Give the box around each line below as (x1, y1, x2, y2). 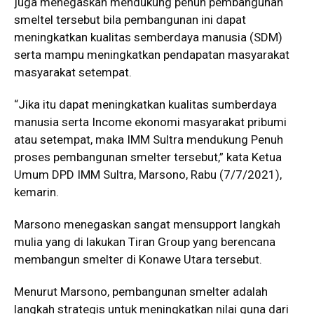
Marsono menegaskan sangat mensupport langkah (14, 217, 280, 232)
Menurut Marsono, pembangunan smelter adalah (14, 285, 268, 299)
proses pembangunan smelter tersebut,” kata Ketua (14, 150, 282, 165)
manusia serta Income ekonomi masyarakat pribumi (14, 115, 287, 130)
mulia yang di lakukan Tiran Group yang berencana (14, 235, 275, 250)
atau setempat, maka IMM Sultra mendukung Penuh (14, 132, 283, 147)
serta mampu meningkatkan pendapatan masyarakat (14, 48, 289, 62)
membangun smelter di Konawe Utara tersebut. (14, 252, 262, 267)
